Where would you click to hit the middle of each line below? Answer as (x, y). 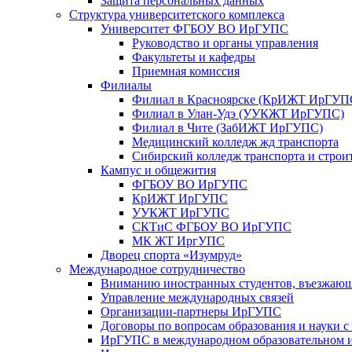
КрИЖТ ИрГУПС (180, 198)
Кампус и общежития (158, 170)
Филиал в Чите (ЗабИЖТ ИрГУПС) (227, 128)
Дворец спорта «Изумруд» (171, 255)
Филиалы (126, 85)
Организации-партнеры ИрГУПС (191, 312)
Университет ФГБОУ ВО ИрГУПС (194, 29)
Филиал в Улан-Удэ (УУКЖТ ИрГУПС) (238, 114)
